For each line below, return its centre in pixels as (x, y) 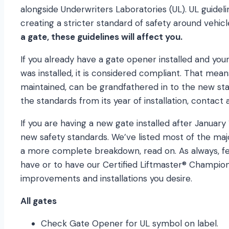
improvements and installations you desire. (106, 179)
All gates (40, 201)
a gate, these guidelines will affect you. (102, 37)
